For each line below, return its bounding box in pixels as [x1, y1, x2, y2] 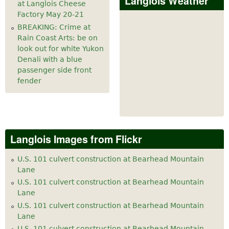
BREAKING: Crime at [17, 22, 90, 31]
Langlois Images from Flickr [10, 131, 142, 146]
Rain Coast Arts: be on [17, 33, 98, 42]
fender [17, 76, 41, 85]
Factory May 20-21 [17, 10, 84, 18]
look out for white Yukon [17, 44, 104, 53]
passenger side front [17, 65, 91, 74]
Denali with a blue [17, 55, 82, 63]
